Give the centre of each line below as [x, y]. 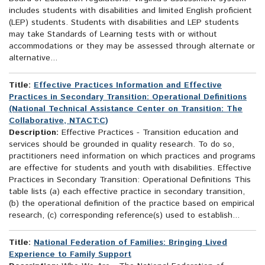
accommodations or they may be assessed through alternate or [132, 46]
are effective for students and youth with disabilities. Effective [130, 168]
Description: [34, 133]
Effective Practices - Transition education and [148, 133]
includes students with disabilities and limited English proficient [130, 11]
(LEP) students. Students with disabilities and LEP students [124, 23]
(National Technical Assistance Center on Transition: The [126, 109]
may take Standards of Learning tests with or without [113, 35]
